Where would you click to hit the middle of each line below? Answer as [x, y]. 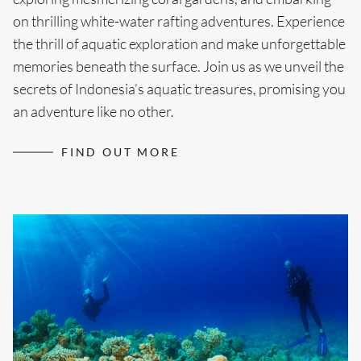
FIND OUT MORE [120, 153]
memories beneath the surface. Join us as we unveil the [178, 67]
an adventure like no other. [93, 112]
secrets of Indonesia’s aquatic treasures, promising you [179, 89]
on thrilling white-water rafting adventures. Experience [179, 22]
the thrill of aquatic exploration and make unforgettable [179, 44]
